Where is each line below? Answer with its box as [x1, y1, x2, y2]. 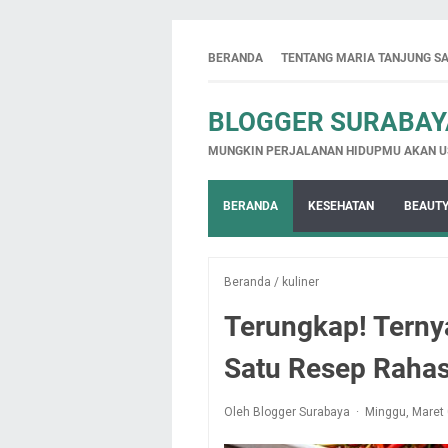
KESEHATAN [308, 199, 374, 213]
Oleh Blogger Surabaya [224, 405, 353, 419]
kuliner [282, 275, 319, 289]
